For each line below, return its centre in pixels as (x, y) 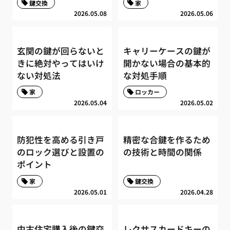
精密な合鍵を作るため (167, 140)
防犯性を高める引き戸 (61, 140)
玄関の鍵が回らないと (61, 51)
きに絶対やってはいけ (61, 63)
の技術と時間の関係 (162, 152)
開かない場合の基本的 (167, 63)
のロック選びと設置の (61, 152)
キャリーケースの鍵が (167, 51)
